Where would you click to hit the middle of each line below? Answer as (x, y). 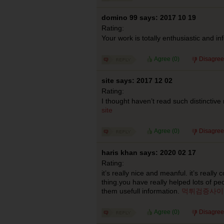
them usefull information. (141, 191)
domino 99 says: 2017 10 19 (148, 17)
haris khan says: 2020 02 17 (148, 152)
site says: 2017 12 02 (137, 80)
